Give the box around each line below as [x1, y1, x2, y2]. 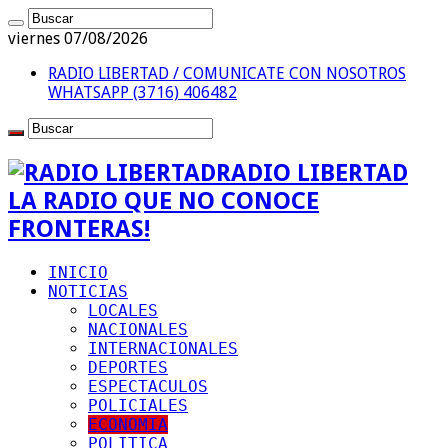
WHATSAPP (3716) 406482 [48, 83, 237, 102]
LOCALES [88, 300, 158, 320]
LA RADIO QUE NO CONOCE [8, 186, 319, 215]
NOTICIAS [48, 281, 128, 301]
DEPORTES [88, 357, 168, 377]
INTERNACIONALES [88, 338, 238, 358]
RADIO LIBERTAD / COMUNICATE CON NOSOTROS [48, 64, 406, 83]
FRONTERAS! [8, 214, 150, 243]
